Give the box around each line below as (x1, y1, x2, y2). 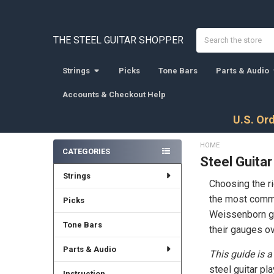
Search (196, 29, 221, 39)
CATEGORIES (62, 146, 110, 156)
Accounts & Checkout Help (62, 89, 166, 99)
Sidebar (53, 157, 93, 171)
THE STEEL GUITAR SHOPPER (53, 34, 183, 46)
